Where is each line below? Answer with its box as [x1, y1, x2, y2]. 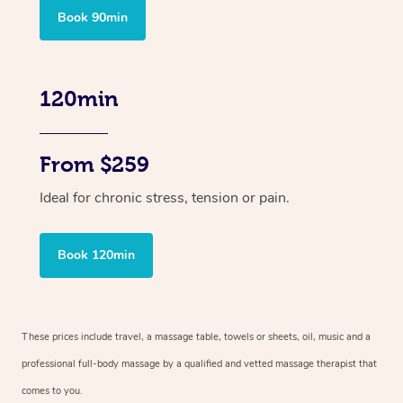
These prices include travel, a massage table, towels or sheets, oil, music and [22, 329, 363, 344]
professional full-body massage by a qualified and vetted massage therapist [22, 356, 356, 371]
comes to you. [22, 383, 83, 398]
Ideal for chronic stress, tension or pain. [40, 187, 290, 208]
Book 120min [58, 246, 135, 264]
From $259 [40, 152, 149, 176]
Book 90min [58, 8, 128, 26]
